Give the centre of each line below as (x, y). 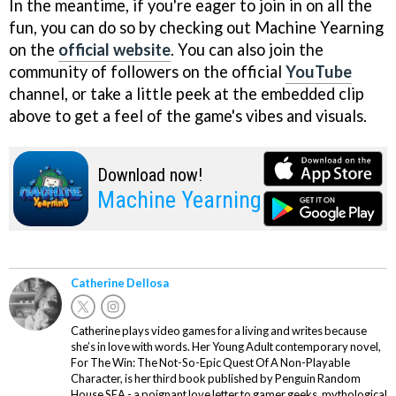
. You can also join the (247, 50)
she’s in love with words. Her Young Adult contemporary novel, (226, 346)
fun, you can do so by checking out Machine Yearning (196, 28)
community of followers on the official (147, 72)
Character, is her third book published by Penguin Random (216, 378)
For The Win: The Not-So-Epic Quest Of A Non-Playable (210, 362)
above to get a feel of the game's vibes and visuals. (188, 116)
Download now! (150, 175)
